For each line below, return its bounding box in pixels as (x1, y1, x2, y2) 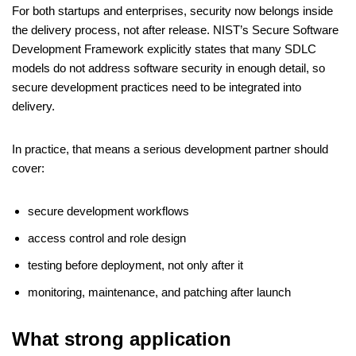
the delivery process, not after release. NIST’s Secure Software (12, 23, 339, 37)
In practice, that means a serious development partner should (12, 142, 328, 157)
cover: (12, 161, 44, 176)
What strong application (12, 328, 231, 350)
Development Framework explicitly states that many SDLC (12, 42, 316, 56)
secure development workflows (28, 204, 189, 219)
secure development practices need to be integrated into (12, 80, 301, 95)
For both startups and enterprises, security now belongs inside (12, 4, 333, 18)
